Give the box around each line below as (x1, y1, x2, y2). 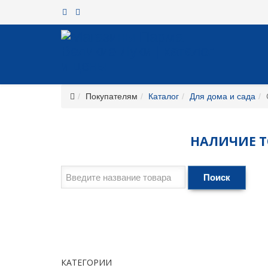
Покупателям (86, 92, 138, 101)
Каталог (148, 92, 179, 101)
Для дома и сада (190, 92, 255, 101)
